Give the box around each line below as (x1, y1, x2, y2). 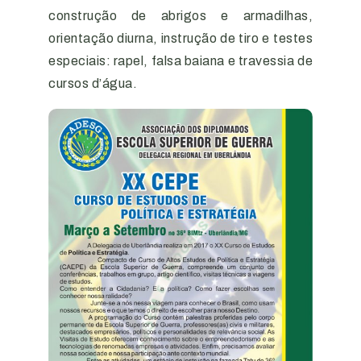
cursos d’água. (48, 77, 137, 91)
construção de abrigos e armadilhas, (48, 9, 313, 23)
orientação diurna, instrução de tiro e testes (48, 31, 313, 46)
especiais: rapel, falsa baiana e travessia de (48, 54, 313, 68)
